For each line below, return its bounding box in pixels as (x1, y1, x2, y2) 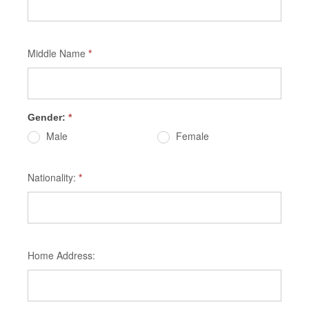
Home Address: (28, 248, 95, 262)
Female (173, 129, 210, 143)
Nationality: (28, 170, 79, 184)
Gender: (28, 112, 68, 123)
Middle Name (28, 46, 88, 60)
